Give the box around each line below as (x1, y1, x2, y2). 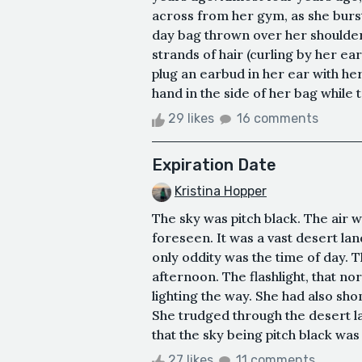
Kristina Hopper (175, 183, 267, 200)
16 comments (237, 111, 318, 127)
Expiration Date (152, 155, 276, 175)
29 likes (165, 111, 217, 127)
